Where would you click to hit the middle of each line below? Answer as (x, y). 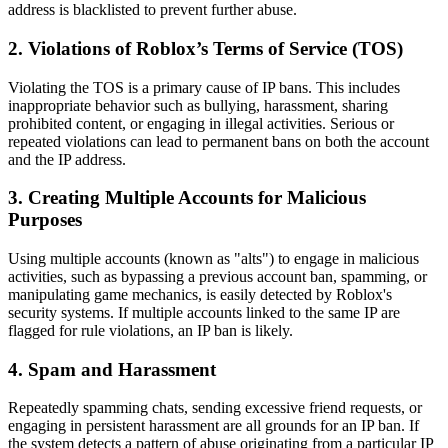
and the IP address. (67, 159)
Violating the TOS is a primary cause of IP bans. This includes (204, 87)
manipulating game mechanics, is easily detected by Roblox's (200, 294)
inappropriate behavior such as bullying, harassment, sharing (198, 105)
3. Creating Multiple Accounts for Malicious (187, 198)
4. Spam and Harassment (112, 369)
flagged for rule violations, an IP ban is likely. (150, 330)
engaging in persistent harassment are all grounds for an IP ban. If (213, 426)
